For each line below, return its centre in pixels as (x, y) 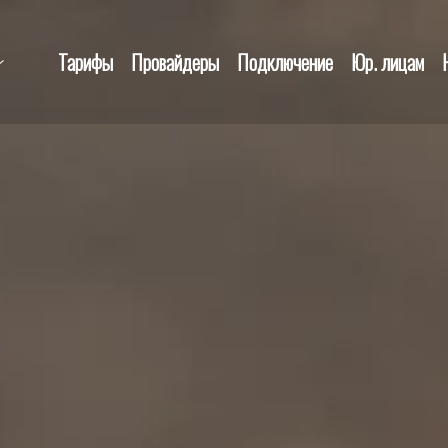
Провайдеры (175, 62)
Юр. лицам (387, 62)
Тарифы (85, 62)
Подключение (285, 62)
